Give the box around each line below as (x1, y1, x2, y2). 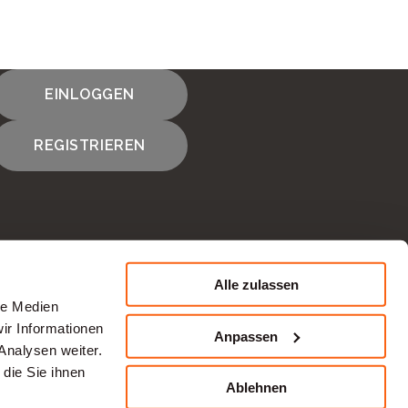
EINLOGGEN (45, 86, 135, 103)
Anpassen (213, 328, 278, 344)
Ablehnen (225, 379, 287, 395)
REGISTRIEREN (34, 137, 146, 154)
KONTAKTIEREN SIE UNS (10, 314, 191, 332)
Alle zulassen (213, 276, 299, 292)
